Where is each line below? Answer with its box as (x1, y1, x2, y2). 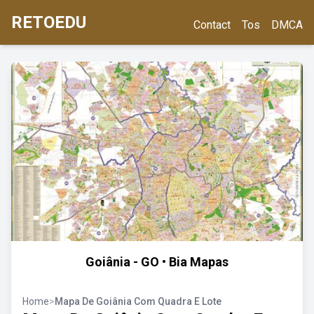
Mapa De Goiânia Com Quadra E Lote (55, 296, 221, 307)
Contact (193, 18, 231, 32)
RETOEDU (11, 13, 86, 32)
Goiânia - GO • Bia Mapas (86, 254, 228, 269)
